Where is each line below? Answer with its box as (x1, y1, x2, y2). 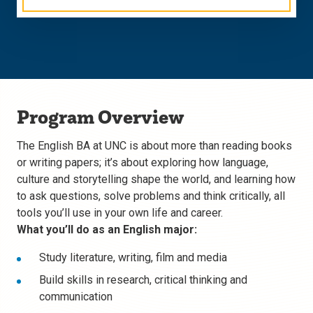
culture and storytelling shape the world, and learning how (17, 173, 296, 187)
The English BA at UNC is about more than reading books (17, 139, 292, 153)
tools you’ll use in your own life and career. (17, 206, 223, 220)
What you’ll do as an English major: (17, 223, 197, 237)
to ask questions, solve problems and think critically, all (17, 189, 285, 203)
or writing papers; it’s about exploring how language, (17, 156, 268, 170)
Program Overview (17, 104, 184, 130)
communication (39, 290, 112, 304)
